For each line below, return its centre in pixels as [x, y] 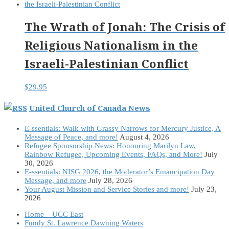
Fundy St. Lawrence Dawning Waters [84, 223]
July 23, [204, 189]
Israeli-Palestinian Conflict [107, 64]
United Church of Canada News [90, 108]
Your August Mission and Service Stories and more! [107, 189]
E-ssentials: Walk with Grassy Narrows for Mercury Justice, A [123, 129]
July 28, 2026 [110, 181]
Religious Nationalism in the [111, 45]
